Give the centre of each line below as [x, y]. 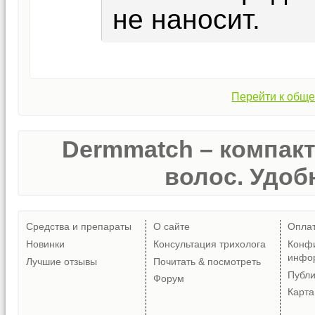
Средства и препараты [79, 227]
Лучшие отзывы [62, 261]
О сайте [172, 227]
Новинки [45, 244]
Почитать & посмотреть [207, 261]
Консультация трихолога [210, 244]
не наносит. [186, 19]
